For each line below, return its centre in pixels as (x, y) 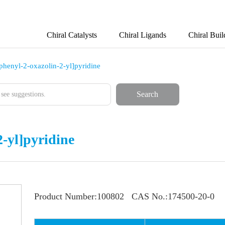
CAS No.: (149, 196)
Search (148, 94)
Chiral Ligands (143, 35)
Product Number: (65, 196)
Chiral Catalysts (72, 35)
